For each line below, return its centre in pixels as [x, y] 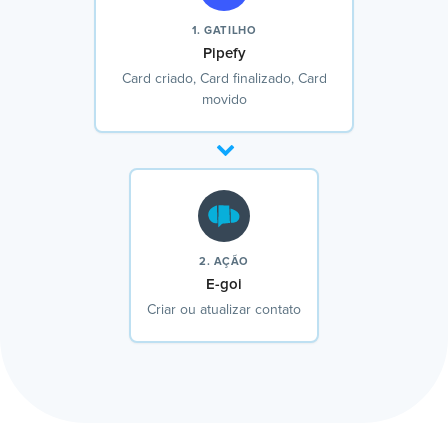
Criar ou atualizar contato [224, 310]
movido [224, 100]
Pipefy [224, 54]
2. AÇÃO [224, 262]
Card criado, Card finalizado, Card [224, 79]
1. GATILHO [224, 31]
